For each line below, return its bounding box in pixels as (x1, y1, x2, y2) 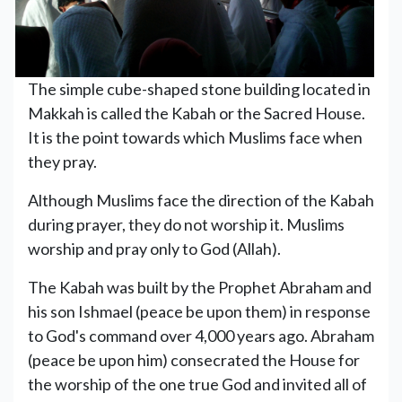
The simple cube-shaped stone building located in (28, 78, 371, 99)
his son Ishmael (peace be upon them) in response (28, 301, 371, 321)
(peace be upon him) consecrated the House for (28, 349, 360, 370)
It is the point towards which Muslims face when (28, 127, 363, 147)
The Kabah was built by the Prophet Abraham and (28, 276, 371, 297)
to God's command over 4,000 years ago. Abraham (28, 325, 374, 345)
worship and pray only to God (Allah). (28, 238, 281, 258)
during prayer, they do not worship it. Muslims (28, 214, 345, 234)
